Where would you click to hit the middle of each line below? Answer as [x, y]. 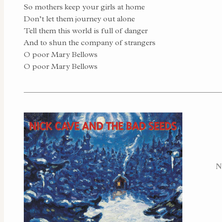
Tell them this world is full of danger [86, 30]
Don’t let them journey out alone [79, 19]
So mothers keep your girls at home [84, 7]
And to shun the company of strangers [90, 42]
